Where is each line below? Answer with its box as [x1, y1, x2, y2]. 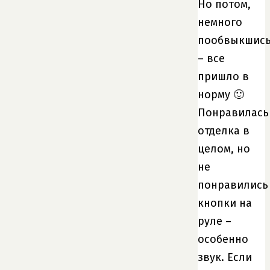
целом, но [198, 142, 250, 155]
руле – [198, 214, 231, 228]
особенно [198, 232, 248, 246]
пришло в [198, 69, 249, 83]
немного [198, 15, 242, 29]
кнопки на [198, 196, 252, 210]
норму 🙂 [198, 87, 244, 101]
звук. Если [198, 250, 252, 264]
